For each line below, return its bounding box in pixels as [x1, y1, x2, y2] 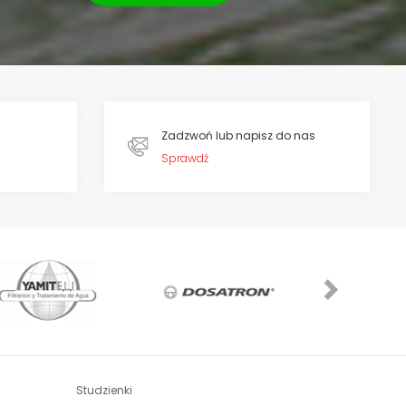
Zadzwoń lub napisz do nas [160, 128, 315, 143]
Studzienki [75, 382, 132, 398]
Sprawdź [160, 150, 208, 166]
